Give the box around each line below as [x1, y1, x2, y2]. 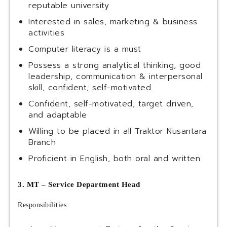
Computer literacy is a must [28, 43, 141, 56]
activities [28, 27, 64, 40]
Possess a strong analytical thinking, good [28, 59, 201, 72]
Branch [28, 136, 56, 149]
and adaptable [28, 109, 87, 122]
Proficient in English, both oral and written [28, 153, 200, 165]
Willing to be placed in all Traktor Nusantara [28, 125, 207, 138]
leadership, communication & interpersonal [28, 70, 203, 83]
